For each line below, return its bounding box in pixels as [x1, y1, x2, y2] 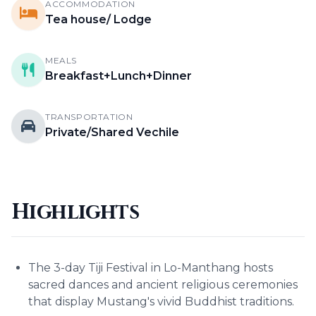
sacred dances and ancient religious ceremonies [28, 278, 298, 291]
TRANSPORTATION [45, 111, 133, 122]
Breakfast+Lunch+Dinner [45, 69, 192, 83]
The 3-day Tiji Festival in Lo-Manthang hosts [28, 261, 273, 274]
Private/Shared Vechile [45, 126, 179, 139]
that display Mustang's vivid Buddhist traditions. [28, 295, 294, 308]
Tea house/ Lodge [45, 13, 152, 26]
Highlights [11, 198, 139, 226]
